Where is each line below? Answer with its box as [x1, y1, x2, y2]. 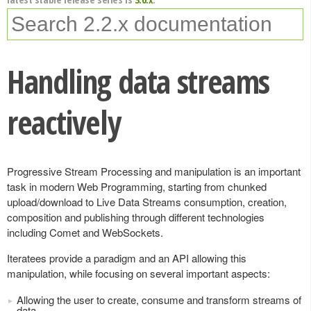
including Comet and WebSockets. [7, 225, 163, 239]
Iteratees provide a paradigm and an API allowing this [7, 251, 246, 265]
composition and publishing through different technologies [7, 210, 264, 224]
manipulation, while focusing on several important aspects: [7, 266, 270, 280]
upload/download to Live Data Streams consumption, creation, [7, 194, 287, 209]
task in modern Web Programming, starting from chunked [7, 179, 267, 194]
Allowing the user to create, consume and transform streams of [17, 292, 301, 307]
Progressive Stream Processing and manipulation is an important [7, 164, 301, 178]
